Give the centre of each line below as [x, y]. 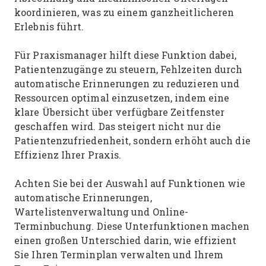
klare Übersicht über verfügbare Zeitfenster [120, 112]
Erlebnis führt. [49, 26]
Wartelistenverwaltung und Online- [102, 212]
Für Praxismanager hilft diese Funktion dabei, [126, 55]
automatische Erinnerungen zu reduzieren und [127, 83]
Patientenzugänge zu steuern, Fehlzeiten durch [129, 69]
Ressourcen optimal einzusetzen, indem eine [122, 98]
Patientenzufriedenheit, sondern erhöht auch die [132, 140]
